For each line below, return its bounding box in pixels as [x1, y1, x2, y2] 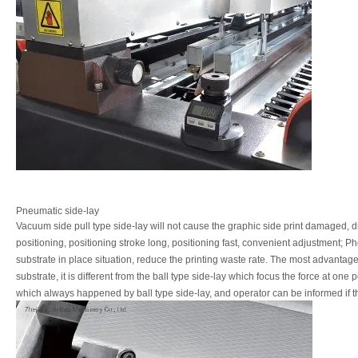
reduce [137, 254, 167, 266]
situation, [95, 254, 134, 266]
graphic [228, 221, 261, 233]
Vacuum [16, 221, 51, 233]
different [78, 271, 113, 283]
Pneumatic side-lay [16, 205, 99, 217]
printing [185, 254, 218, 266]
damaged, [305, 221, 349, 233]
